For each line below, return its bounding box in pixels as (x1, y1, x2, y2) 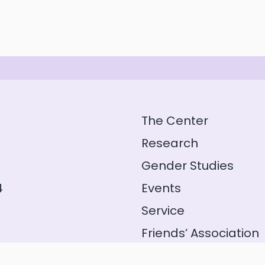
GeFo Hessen (141, 247, 220, 264)
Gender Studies (141, 157, 234, 174)
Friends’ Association (141, 224, 259, 241)
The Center (141, 112, 208, 129)
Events (141, 179, 181, 196)
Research (141, 134, 198, 151)
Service (141, 202, 185, 219)
